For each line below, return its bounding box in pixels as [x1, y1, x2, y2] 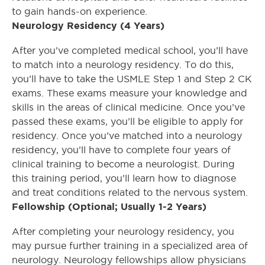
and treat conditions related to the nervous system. [12, 188, 248, 198]
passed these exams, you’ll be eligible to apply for [12, 117, 243, 127]
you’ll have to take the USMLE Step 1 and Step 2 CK [12, 74, 252, 84]
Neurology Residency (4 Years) [12, 20, 164, 31]
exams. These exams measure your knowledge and [12, 88, 247, 98]
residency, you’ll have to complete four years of [12, 145, 231, 155]
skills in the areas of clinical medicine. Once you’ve [12, 102, 245, 112]
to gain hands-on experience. [12, 7, 147, 17]
